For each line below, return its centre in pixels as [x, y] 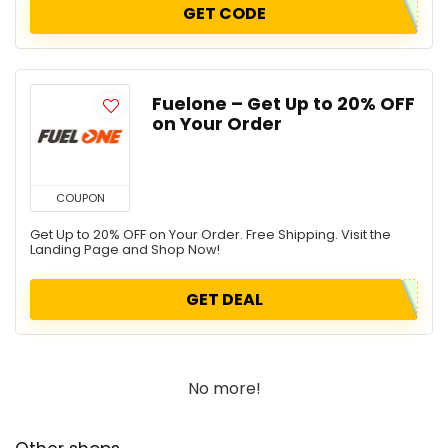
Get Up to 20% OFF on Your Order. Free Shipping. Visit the [210, 235]
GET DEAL [224, 300]
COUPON [80, 198]
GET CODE [224, 14]
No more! [224, 389]
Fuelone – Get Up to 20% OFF [283, 104]
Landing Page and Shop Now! [125, 250]
